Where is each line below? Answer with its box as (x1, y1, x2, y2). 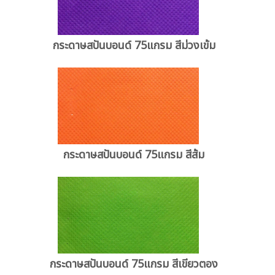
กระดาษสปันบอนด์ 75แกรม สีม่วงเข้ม (52, 37, 215, 55)
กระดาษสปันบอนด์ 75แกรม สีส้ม (63, 146, 205, 163)
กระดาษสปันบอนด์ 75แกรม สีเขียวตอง (50, 255, 219, 273)
